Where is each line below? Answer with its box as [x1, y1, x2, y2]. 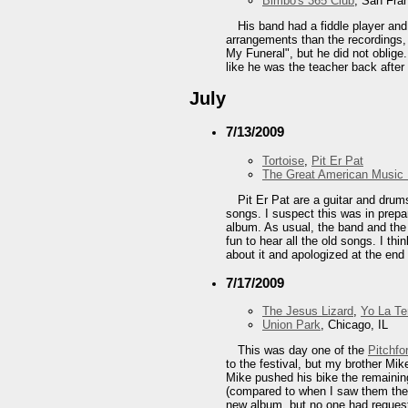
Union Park [262, 317, 321, 331]
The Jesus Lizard [262, 303, 353, 318]
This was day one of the [238, 342, 368, 357]
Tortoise [262, 153, 304, 168]
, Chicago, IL [321, 317, 388, 331]
